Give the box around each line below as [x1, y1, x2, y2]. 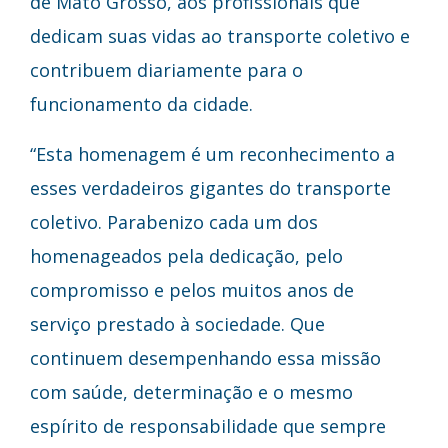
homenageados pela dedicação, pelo [30, 243, 343, 268]
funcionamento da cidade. [30, 91, 253, 116]
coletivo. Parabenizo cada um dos [30, 209, 318, 234]
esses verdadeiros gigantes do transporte [30, 175, 391, 200]
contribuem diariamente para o [30, 57, 303, 82]
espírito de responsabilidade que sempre [30, 413, 386, 438]
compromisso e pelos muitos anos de [30, 277, 354, 302]
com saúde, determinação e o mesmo [30, 379, 353, 404]
